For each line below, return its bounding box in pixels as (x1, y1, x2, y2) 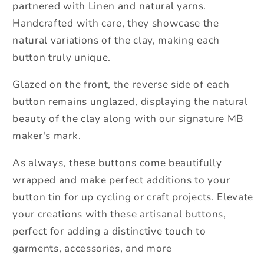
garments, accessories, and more (12, 242, 172, 256)
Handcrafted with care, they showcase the (12, 16, 219, 30)
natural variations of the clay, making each (12, 33, 220, 47)
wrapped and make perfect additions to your (12, 173, 230, 187)
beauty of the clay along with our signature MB (12, 112, 244, 126)
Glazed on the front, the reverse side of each (12, 78, 230, 92)
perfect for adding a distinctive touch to (12, 225, 206, 239)
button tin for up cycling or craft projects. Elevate (12, 190, 254, 204)
